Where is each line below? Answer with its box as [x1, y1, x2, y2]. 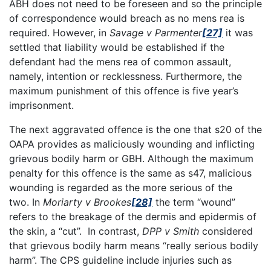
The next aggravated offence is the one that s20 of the [9, 123, 262, 135]
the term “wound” [152, 195, 235, 208]
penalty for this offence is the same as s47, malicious [9, 166, 252, 179]
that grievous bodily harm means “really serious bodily [9, 239, 258, 252]
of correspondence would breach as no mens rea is [9, 11, 244, 24]
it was [223, 26, 253, 39]
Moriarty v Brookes [43, 195, 131, 208]
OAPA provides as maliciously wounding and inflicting [9, 137, 255, 150]
